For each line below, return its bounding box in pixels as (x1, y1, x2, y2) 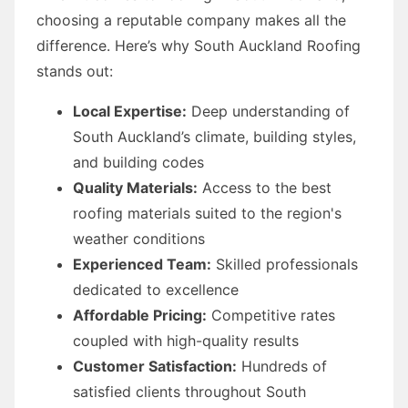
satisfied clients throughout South (73, 382, 306, 401)
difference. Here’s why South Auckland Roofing (36, 36, 361, 55)
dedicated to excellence (73, 280, 239, 299)
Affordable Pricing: (73, 305, 207, 324)
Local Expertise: (73, 101, 187, 120)
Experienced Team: (73, 254, 211, 273)
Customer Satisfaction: (73, 356, 237, 375)
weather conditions (73, 229, 205, 248)
